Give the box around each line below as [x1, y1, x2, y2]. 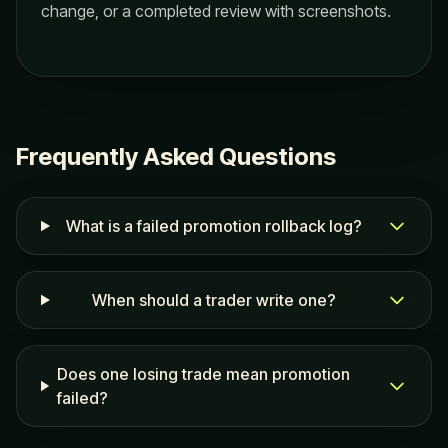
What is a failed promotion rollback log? [66, 216, 363, 236]
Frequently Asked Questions [16, 142, 336, 171]
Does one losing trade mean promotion [56, 364, 350, 384]
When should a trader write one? [92, 290, 337, 310]
